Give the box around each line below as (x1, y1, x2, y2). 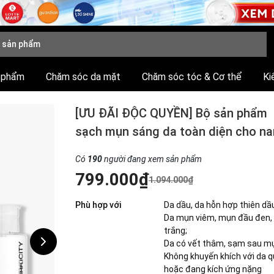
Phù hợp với (75, 200, 121, 210)
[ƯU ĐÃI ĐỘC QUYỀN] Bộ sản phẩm (75, 106, 267, 120)
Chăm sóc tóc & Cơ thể (141, 71, 242, 83)
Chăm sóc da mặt (45, 71, 120, 83)
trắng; (163, 226, 189, 235)
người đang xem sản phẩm (102, 154, 202, 164)
